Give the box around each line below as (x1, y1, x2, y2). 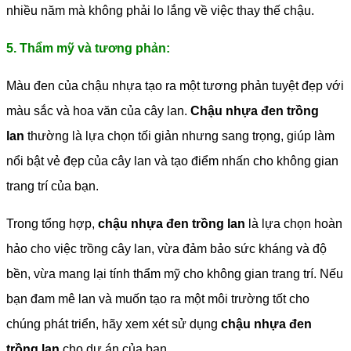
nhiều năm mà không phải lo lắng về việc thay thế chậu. (6, 4, 314, 18)
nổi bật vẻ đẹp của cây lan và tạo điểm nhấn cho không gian (6, 154, 338, 168)
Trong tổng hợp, (6, 217, 98, 231)
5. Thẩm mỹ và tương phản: (6, 42, 170, 56)
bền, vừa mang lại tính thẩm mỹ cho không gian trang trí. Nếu (6, 267, 343, 281)
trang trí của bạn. (6, 179, 99, 194)
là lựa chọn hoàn (245, 217, 342, 231)
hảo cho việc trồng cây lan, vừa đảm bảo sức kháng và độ (6, 242, 327, 256)
